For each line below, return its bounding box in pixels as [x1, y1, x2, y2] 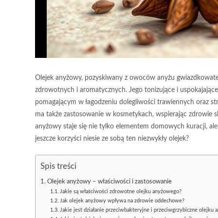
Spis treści [40, 162, 76, 170]
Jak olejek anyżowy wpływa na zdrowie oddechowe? [60, 198, 185, 203]
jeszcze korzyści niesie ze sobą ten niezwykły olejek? [35, 135, 189, 142]
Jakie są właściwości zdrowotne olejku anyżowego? [60, 189, 182, 194]
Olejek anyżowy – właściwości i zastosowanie [47, 179, 172, 184]
